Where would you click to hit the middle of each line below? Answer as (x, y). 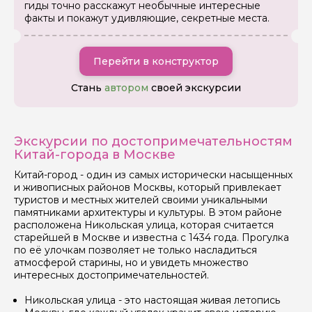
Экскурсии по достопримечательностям (153, 142)
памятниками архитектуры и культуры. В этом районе (148, 213)
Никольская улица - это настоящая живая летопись (152, 301)
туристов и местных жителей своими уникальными (141, 200)
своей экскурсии (195, 88)
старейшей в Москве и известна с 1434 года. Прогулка (151, 238)
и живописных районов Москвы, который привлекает (148, 188)
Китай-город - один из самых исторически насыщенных (153, 175)
